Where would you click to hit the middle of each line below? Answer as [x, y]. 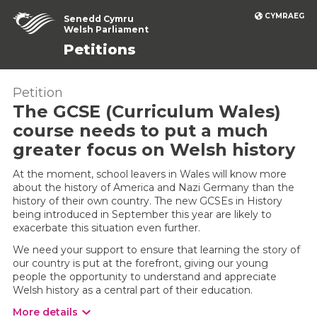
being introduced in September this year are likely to [142, 214]
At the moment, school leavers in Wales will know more [150, 174]
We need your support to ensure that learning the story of [156, 250]
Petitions [100, 50]
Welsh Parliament [106, 29]
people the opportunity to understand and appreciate [145, 277]
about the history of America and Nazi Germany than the [154, 188]
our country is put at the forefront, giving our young [140, 263]
